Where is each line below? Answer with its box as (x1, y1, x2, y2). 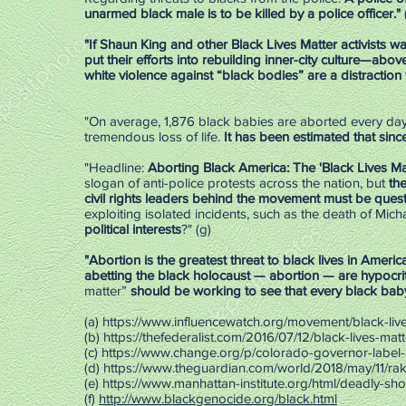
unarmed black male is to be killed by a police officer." (84, 5, 401, 21)
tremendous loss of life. (84, 129, 224, 144)
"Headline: (84, 159, 148, 175)
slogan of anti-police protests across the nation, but (84, 175, 389, 190)
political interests (84, 221, 181, 237)
